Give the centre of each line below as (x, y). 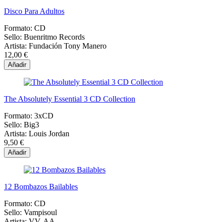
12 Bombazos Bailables (41, 186)
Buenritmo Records (54, 37)
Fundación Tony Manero (68, 46)
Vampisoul (40, 212)
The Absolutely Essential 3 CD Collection (70, 99)
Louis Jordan (49, 133)
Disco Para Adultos (34, 11)
